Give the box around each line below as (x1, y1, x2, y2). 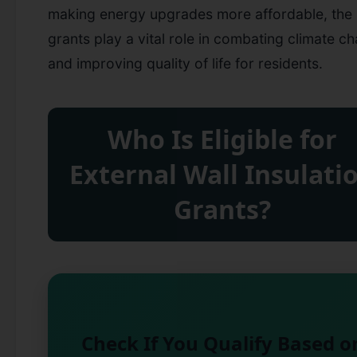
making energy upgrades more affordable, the (48, 5, 352, 22)
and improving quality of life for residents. (48, 54, 323, 72)
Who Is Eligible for (108, 121, 337, 156)
